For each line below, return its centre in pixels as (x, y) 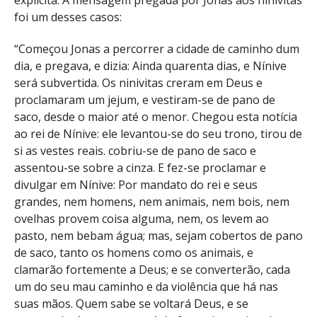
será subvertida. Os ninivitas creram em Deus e (138, 83)
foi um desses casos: (68, 17)
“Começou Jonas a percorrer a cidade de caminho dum (157, 49)
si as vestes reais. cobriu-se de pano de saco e (135, 151)
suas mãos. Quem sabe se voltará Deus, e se (131, 304)
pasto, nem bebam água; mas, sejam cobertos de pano (158, 236)
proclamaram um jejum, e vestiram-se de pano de (145, 100)
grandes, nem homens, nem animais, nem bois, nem (152, 202)
